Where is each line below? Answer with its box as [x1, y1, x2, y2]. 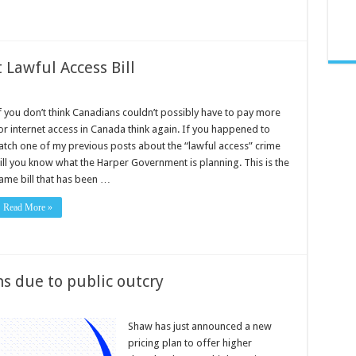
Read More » [2, 201, 52, 213]
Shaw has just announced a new [127, 320, 272, 333]
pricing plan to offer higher [127, 337, 252, 350]
